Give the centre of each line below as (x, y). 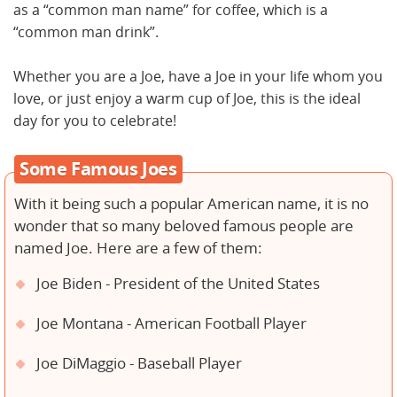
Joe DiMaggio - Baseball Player (139, 363)
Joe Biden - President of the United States (178, 284)
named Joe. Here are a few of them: (138, 248)
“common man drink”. (88, 32)
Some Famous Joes (98, 169)
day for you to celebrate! (95, 121)
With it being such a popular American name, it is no (191, 204)
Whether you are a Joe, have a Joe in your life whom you (198, 76)
